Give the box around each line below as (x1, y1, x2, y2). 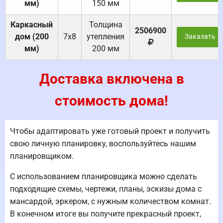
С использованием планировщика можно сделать (10, 172, 197, 182)
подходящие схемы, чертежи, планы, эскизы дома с (10, 184, 202, 194)
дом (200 (14, 32, 49, 42)
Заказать (184, 32, 216, 41)
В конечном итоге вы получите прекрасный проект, (10, 209, 201, 219)
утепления (87, 32, 124, 42)
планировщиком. (10, 151, 74, 161)
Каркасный (10, 20, 53, 30)
